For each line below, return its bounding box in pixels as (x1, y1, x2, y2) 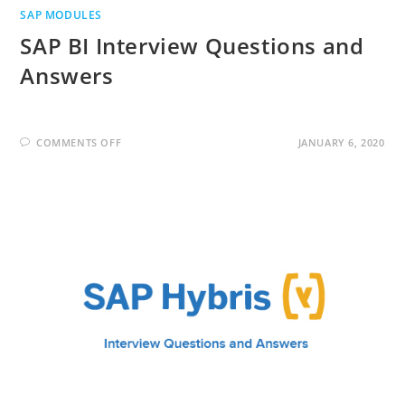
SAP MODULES (20, 7, 103, 23)
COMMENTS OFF (36, 136, 122, 149)
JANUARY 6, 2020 (297, 136, 385, 149)
